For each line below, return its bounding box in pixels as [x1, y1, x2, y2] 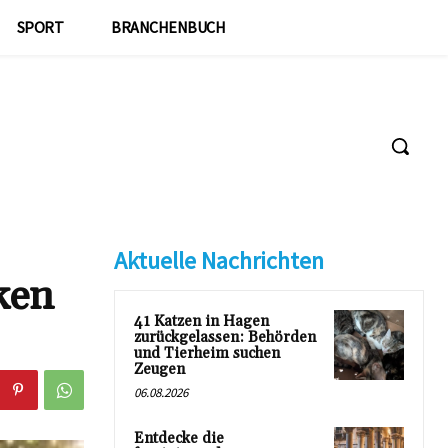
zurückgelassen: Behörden [134, 328, 316, 347]
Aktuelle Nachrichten [114, 245, 324, 276]
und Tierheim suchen [134, 344, 280, 363]
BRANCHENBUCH [111, 17, 225, 37]
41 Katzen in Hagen [134, 312, 269, 331]
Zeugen [134, 360, 185, 379]
